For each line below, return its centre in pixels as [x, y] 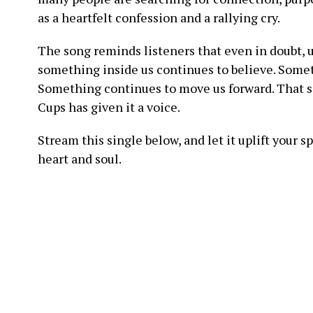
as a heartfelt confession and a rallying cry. [159, 18]
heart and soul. [80, 159]
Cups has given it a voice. [109, 107]
